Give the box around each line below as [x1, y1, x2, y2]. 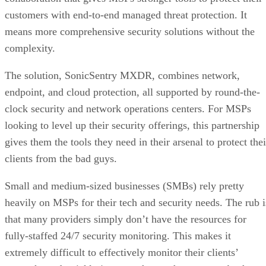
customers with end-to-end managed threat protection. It [5, 8, 247, 21]
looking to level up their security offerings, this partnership [5, 119, 259, 131]
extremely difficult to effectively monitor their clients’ [5, 246, 238, 258]
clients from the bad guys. [5, 152, 120, 164]
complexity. [5, 42, 58, 54]
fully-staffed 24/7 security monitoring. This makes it [5, 229, 231, 242]
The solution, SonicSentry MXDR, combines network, [5, 69, 240, 81]
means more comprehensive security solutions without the [5, 25, 255, 37]
